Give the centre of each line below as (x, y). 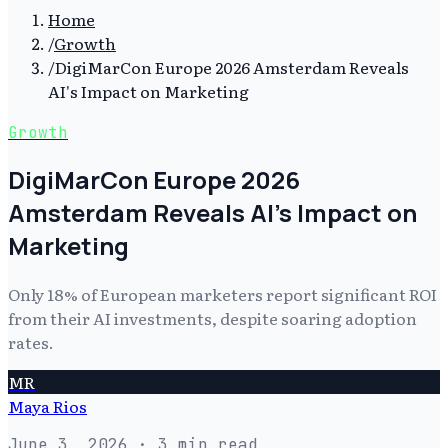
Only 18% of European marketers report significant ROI (222, 293)
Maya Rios (47, 405)
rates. (31, 341)
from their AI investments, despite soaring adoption (212, 317)
